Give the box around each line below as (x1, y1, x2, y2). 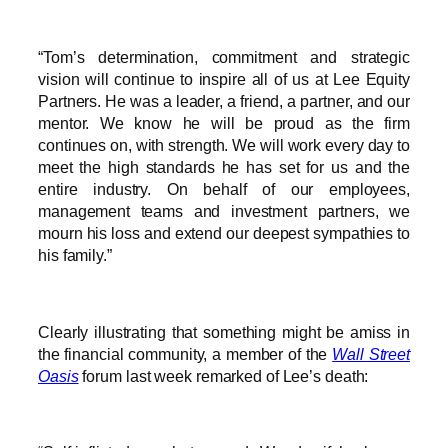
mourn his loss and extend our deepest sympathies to (38, 224, 410, 243)
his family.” (38, 246, 112, 265)
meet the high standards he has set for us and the (38, 158, 410, 177)
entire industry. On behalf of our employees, (38, 180, 410, 199)
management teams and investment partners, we (38, 202, 410, 221)
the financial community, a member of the (38, 344, 333, 363)
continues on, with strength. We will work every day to (38, 136, 410, 155)
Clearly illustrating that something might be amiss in (38, 322, 410, 341)
